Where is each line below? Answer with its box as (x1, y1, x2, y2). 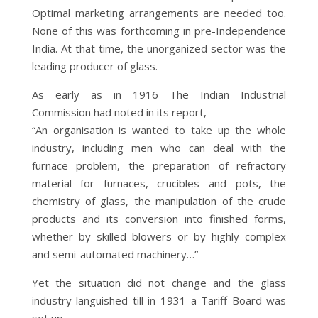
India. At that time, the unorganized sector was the (31, 40, 287, 55)
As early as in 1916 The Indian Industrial (31, 87, 287, 102)
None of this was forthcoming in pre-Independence (31, 23, 287, 38)
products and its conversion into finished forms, (31, 211, 287, 226)
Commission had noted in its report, (31, 104, 207, 119)
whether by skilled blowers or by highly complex (31, 229, 287, 243)
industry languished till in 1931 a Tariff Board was (31, 292, 287, 307)
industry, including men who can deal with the (31, 140, 287, 155)
